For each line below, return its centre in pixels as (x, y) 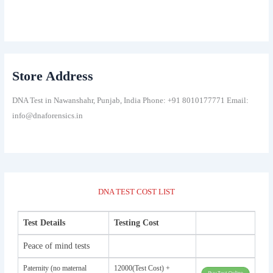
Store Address (52, 76)
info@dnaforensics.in (47, 116)
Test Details (44, 222)
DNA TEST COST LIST (136, 192)
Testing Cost (136, 222)
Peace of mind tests (56, 246)
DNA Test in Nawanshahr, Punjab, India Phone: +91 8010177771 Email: (130, 101)
